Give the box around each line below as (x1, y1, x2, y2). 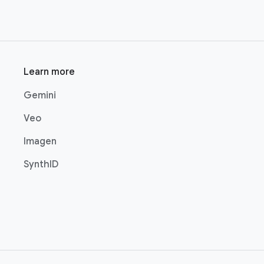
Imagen (24, 136, 57, 147)
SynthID (24, 159, 58, 170)
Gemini (24, 90, 56, 101)
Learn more (24, 66, 75, 78)
